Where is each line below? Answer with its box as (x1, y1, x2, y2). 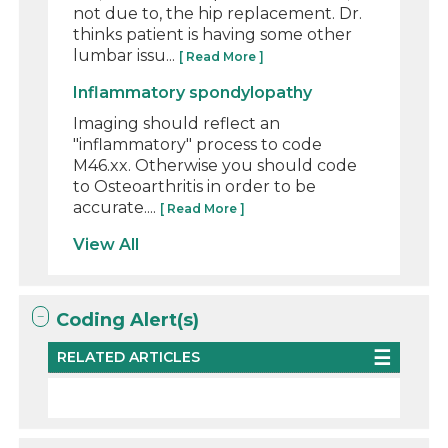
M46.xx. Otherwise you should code (73, 155, 358, 175)
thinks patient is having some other (73, 24, 353, 44)
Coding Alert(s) (56, 308, 200, 331)
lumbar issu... (73, 45, 180, 65)
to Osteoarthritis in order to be (73, 176, 317, 196)
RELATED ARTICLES (57, 347, 201, 366)
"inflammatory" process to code (73, 134, 323, 154)
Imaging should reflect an (73, 113, 281, 133)
